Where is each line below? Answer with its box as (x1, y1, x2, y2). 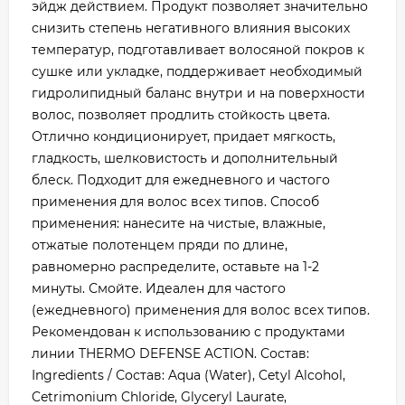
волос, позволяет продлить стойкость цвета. (32, 107, 330, 124)
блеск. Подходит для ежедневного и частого (32, 172, 330, 189)
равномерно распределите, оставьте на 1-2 (32, 259, 319, 276)
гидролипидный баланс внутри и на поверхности (32, 85, 365, 102)
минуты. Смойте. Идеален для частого (32, 280, 286, 297)
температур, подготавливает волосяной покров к (32, 42, 364, 59)
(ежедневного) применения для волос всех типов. (32, 302, 370, 319)
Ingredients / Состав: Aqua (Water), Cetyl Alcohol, (32, 367, 345, 384)
